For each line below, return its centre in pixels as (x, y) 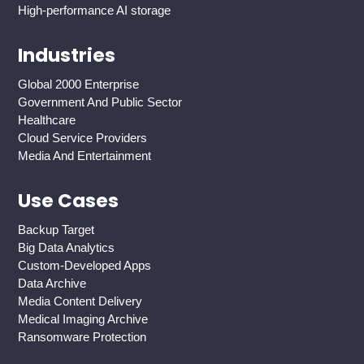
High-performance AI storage (95, 11)
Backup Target (56, 230)
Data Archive (52, 284)
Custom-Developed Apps (85, 266)
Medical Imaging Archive (83, 319)
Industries (67, 56)
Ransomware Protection (82, 337)
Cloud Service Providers (83, 138)
